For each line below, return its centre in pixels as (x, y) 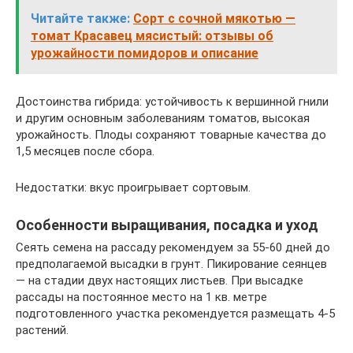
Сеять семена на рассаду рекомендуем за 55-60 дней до (173, 248)
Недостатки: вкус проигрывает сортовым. (133, 188)
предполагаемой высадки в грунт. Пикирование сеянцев (171, 264)
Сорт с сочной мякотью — (214, 19)
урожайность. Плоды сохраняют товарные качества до (171, 135)
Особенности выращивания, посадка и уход (167, 225)
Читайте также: (80, 19)
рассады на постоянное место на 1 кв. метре (141, 297)
